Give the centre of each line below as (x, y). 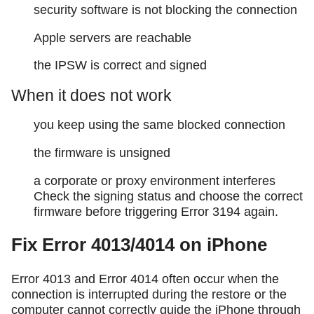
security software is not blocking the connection (165, 10)
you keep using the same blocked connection (159, 125)
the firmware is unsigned (102, 152)
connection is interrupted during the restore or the (149, 295)
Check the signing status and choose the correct (168, 196)
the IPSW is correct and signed (120, 66)
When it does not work (91, 95)
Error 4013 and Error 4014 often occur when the (145, 279)
